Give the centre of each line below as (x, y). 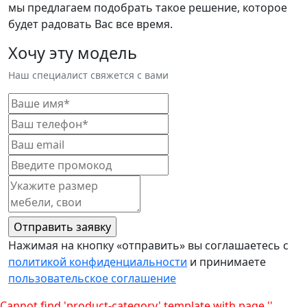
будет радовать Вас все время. (90, 24)
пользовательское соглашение (92, 279)
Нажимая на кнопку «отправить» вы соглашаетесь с (148, 246)
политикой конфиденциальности (98, 262)
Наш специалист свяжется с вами (88, 75)
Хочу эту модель (73, 53)
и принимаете (226, 262)
